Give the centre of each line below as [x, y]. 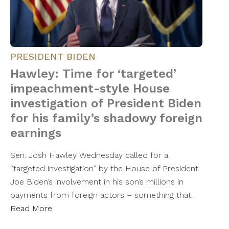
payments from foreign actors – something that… [104, 195]
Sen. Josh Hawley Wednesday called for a [89, 155]
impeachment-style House [90, 89]
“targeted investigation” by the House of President [104, 169]
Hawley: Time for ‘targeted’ [93, 74]
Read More [31, 209]
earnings [36, 133]
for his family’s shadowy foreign [106, 118]
